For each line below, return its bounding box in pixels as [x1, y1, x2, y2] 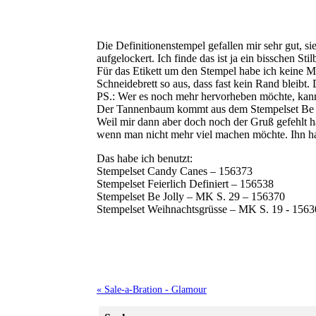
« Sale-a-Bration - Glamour [97, 284, 207, 296]
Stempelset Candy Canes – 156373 [97, 165, 253, 178]
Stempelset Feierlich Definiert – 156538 [97, 178, 274, 190]
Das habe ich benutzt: [97, 152, 193, 165]
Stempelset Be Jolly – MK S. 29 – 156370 [97, 190, 285, 203]
